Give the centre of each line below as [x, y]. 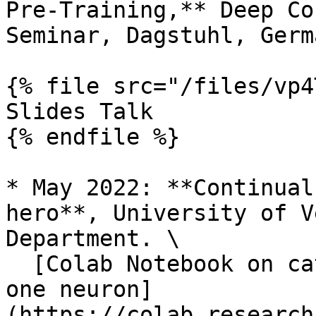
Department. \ [93, 238]
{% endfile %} [93, 137]
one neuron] [79, 289]
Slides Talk [79, 111]
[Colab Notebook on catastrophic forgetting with [19, 264]
